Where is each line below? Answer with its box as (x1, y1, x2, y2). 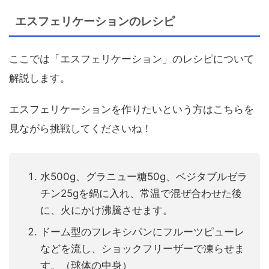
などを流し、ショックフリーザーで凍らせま (40, 243, 244, 255)
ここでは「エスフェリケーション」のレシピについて (9, 53, 254, 65)
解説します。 (9, 72, 70, 85)
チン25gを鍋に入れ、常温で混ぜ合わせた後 (40, 187, 242, 199)
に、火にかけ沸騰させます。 (40, 204, 173, 216)
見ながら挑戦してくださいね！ (9, 122, 152, 135)
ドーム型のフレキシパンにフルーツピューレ (40, 226, 244, 238)
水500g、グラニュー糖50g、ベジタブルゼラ (40, 170, 247, 183)
